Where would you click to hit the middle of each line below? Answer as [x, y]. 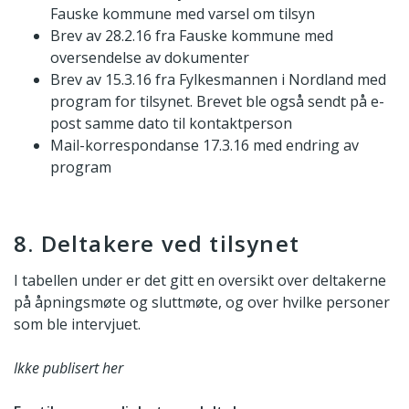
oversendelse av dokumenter [150, 58]
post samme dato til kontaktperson [171, 124]
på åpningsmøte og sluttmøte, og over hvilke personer [202, 302]
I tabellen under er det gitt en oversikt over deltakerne [200, 280]
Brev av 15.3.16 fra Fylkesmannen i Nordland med [218, 80]
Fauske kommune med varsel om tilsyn [183, 14]
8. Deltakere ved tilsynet [157, 244]
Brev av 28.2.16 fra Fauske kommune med [192, 36]
